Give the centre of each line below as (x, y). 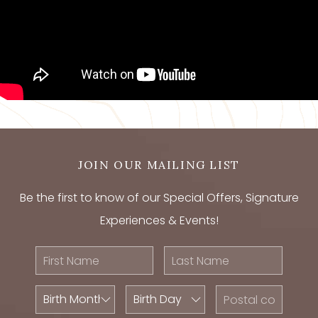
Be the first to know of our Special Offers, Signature (159, 198)
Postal (231, 295)
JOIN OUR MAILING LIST (159, 165)
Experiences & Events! (159, 221)
